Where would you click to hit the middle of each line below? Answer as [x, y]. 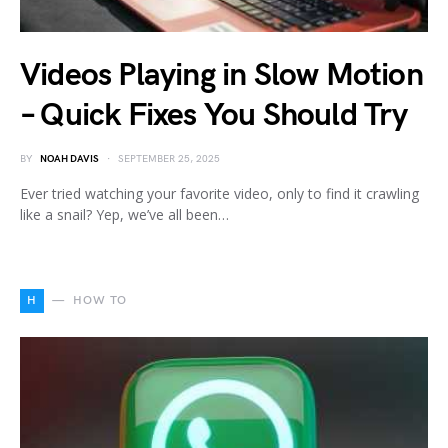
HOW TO [100, 300]
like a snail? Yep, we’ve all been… [124, 214]
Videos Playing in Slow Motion [221, 75]
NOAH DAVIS [69, 158]
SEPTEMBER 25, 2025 [169, 158]
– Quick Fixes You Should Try [214, 115]
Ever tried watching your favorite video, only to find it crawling [219, 193]
